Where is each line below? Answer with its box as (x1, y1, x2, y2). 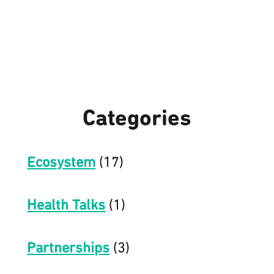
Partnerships (27, 241, 110, 256)
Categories (83, 108, 191, 131)
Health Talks (27, 198, 106, 213)
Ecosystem (27, 155, 96, 171)
